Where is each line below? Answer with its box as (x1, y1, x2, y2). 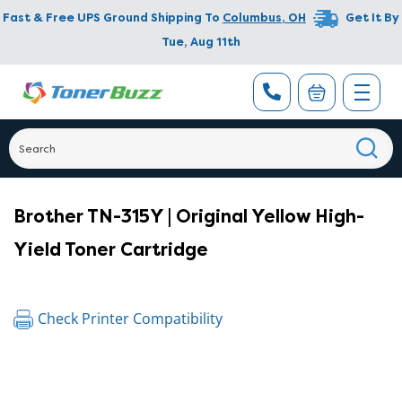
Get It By (345, 10, 399, 26)
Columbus (223, 10, 282, 26)
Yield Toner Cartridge (13, 238, 208, 261)
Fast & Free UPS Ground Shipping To (3, 10, 220, 26)
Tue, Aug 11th (162, 34, 240, 49)
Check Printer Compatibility (38, 309, 223, 328)
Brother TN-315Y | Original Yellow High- (13, 205, 364, 228)
